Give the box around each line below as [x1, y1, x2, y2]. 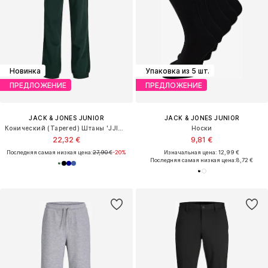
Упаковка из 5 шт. [145, 66, 209, 75]
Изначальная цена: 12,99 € [164, 149, 240, 156]
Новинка [10, 66, 41, 75]
